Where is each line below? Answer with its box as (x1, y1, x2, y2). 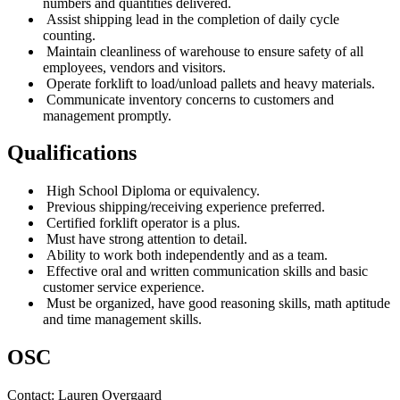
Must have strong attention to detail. (43, 231, 251, 247)
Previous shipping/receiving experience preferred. (43, 199, 325, 215)
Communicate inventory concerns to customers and (43, 91, 334, 107)
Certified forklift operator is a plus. (43, 215, 244, 231)
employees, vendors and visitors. (43, 59, 229, 75)
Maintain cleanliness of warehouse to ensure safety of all (43, 43, 363, 59)
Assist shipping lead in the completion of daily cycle (43, 11, 339, 27)
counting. (43, 27, 99, 43)
